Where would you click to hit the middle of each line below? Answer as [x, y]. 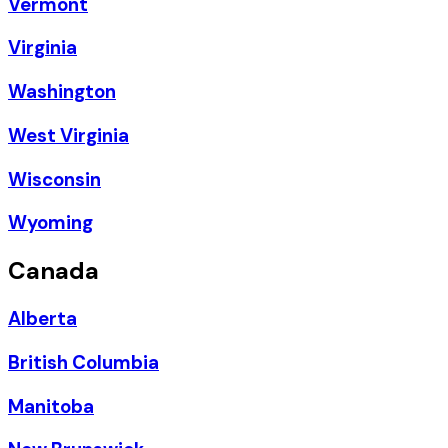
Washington [62, 92]
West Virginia [68, 135]
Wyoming [50, 223]
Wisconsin [54, 179]
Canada [53, 271]
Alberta [42, 319]
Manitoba [51, 406]
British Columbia [83, 362]
